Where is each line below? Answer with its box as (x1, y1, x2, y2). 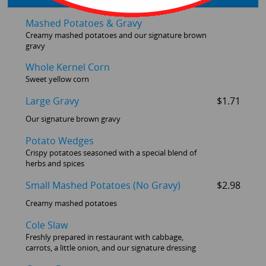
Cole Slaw (25, 219, 68, 231)
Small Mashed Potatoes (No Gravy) (25, 179, 180, 191)
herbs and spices (25, 159, 84, 168)
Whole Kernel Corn (25, 62, 110, 74)
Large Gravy (25, 96, 79, 107)
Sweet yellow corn (25, 75, 89, 84)
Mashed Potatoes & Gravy (25, 17, 142, 29)
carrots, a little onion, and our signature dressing (25, 243, 196, 252)
